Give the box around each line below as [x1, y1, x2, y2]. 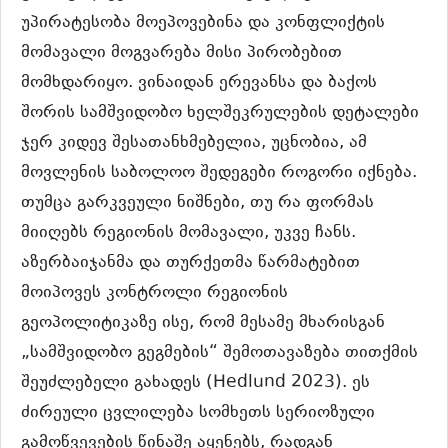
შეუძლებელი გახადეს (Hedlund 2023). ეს [21, 369, 370, 396]
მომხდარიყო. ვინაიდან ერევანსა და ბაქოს [21, 69, 377, 96]
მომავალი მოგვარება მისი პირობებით [21, 39, 342, 66]
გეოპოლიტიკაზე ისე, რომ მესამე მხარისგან [21, 309, 385, 336]
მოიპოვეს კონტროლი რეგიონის [21, 279, 288, 306]
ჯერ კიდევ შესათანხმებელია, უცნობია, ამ [21, 129, 367, 156]
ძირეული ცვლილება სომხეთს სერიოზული [21, 399, 375, 426]
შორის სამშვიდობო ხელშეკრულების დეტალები [21, 99, 419, 126]
